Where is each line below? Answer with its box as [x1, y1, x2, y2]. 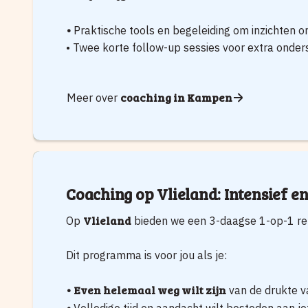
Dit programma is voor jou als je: [66, 248, 227, 263]
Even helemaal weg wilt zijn [74, 283, 226, 298]
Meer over [67, 90, 120, 104]
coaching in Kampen [120, 89, 232, 104]
